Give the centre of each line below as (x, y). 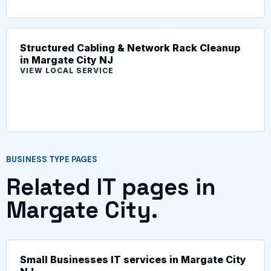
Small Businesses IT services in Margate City (133, 259)
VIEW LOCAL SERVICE (67, 70)
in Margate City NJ (67, 60)
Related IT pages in (111, 187)
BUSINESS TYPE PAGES (52, 159)
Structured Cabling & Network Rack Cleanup (130, 47)
